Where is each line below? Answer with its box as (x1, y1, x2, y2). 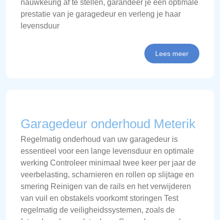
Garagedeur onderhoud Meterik (21, 116, 195, 131)
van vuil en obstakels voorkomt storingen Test (21, 194, 178, 202)
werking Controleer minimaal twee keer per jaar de (21, 159, 196, 167)
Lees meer (155, 50, 189, 57)
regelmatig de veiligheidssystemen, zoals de (21, 206, 175, 214)
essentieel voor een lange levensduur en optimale (21, 147, 194, 155)
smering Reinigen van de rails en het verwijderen (21, 182, 191, 191)
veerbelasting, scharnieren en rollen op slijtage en (21, 170, 194, 179)
